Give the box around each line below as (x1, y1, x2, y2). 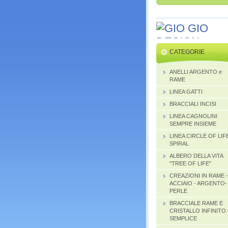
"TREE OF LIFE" (169, 160, 211, 166)
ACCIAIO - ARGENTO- (169, 180, 227, 186)
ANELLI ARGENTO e (169, 68, 222, 75)
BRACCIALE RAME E (169, 199, 223, 206)
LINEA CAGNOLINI (169, 112, 217, 119)
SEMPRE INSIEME (169, 120, 216, 127)
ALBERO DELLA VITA (169, 152, 223, 159)
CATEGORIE (169, 48, 205, 55)
